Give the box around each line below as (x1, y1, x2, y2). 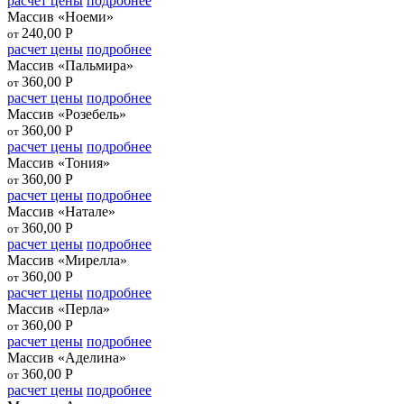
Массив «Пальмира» (7, 57, 133, 73)
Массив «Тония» (7, 154, 110, 170)
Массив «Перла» (7, 300, 110, 317)
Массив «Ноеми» (7, 8, 114, 24)
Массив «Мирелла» (7, 252, 127, 268)
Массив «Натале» (7, 203, 115, 219)
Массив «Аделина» (7, 349, 126, 365)
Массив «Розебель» (7, 106, 126, 122)
